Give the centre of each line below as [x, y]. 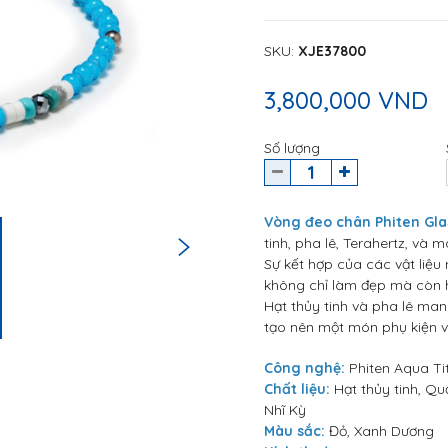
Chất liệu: [299, 389]
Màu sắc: [296, 431]
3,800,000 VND [346, 100]
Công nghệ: [306, 368]
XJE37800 [332, 51]
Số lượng [292, 148]
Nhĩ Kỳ [285, 410]
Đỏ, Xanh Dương [381, 431]
